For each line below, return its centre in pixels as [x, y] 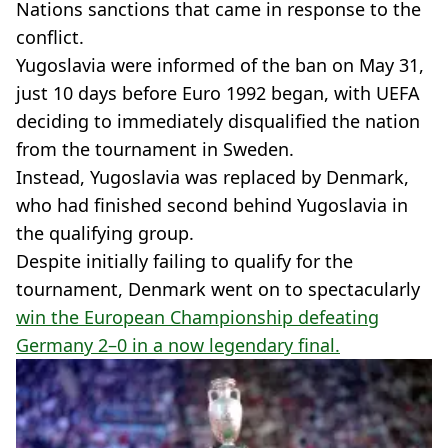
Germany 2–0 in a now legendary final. [178, 344]
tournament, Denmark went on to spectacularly [218, 288]
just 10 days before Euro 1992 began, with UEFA [218, 92]
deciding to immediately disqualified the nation [218, 120]
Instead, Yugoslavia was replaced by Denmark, [212, 176]
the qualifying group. [105, 232]
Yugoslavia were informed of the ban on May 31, [220, 64]
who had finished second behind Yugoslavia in [212, 204]
